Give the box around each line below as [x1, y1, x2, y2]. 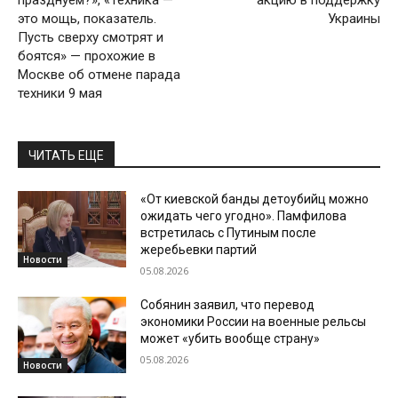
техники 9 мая [18, 85, 102, 102]
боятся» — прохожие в [18, 48, 155, 65]
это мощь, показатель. [18, 11, 156, 28]
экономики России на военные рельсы [140, 314, 367, 330]
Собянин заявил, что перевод [140, 298, 315, 313]
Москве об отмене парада [18, 67, 180, 84]
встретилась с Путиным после [140, 226, 317, 241]
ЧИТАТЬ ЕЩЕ [28, 148, 104, 163]
